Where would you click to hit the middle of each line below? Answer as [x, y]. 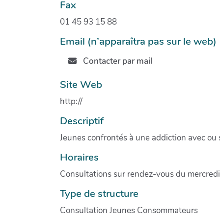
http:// [71, 101]
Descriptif [82, 121]
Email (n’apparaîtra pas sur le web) [138, 41]
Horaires [79, 157]
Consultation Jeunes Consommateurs [129, 210]
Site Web [81, 84]
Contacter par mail [116, 61]
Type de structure [99, 193]
